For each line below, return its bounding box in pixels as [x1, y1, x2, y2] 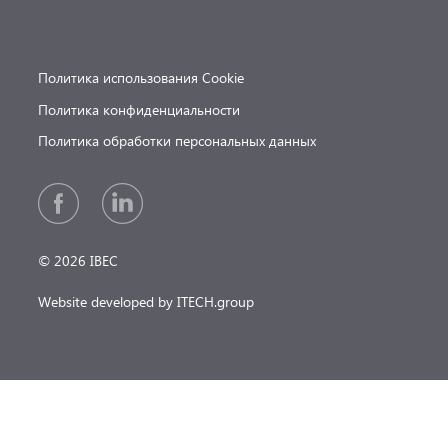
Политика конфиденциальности [38, 99, 241, 119]
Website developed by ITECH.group [38, 292, 255, 312]
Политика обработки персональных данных [38, 131, 317, 151]
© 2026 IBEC [38, 251, 119, 271]
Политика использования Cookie [38, 68, 245, 88]
